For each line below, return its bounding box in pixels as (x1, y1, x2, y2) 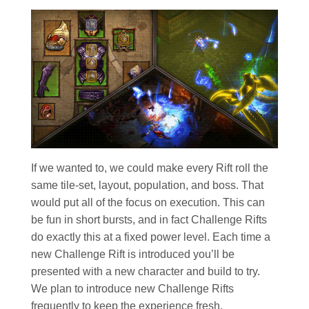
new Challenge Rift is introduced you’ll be (31, 248, 235, 261)
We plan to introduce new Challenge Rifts (31, 283, 234, 295)
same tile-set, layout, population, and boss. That (31, 179, 263, 192)
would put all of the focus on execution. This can (31, 197, 265, 209)
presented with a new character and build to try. (31, 266, 260, 278)
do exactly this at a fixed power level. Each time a (31, 231, 270, 243)
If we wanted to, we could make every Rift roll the (31, 162, 268, 175)
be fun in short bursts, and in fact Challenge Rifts (31, 214, 267, 226)
